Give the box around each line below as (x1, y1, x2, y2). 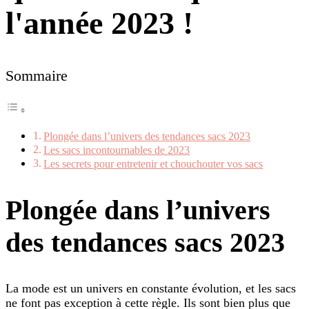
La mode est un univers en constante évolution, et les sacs (6, 281, 296, 296)
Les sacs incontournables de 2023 (43, 143, 190, 157)
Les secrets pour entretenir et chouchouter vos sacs (43, 157, 263, 170)
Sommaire (6, 68, 68, 85)
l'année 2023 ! (6, 5, 193, 41)
